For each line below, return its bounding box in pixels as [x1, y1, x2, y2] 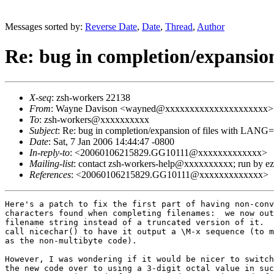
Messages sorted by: [5, 21, 85, 32]
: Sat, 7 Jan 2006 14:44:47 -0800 [48, 136, 174, 147]
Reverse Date [85, 21, 137, 32]
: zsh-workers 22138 [51, 92, 130, 103]
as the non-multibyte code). [5, 235, 137, 245]
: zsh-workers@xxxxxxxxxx [39, 114, 149, 125]
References [29, 169, 71, 180]
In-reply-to [29, 147, 70, 158]
